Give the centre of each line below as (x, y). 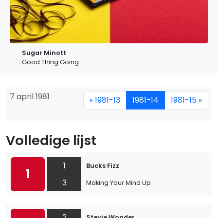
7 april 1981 (30, 97)
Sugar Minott (44, 53)
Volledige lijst (51, 140)
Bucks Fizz (103, 166)
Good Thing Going (50, 62)
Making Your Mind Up (118, 183)
